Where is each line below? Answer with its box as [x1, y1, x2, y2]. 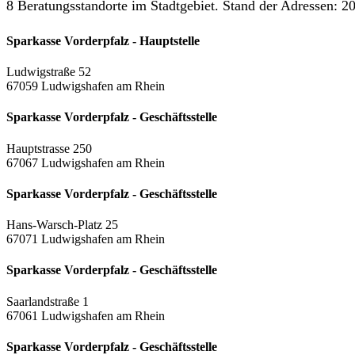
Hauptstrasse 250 [6, 141, 92, 155]
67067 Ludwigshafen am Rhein [6, 155, 165, 170]
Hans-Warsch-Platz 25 [6, 218, 118, 232]
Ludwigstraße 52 [6, 65, 91, 79]
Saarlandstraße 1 [6, 294, 89, 308]
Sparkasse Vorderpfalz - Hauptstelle [6, 33, 200, 48]
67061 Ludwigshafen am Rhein [6, 308, 165, 323]
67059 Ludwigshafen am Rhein [6, 79, 165, 94]
